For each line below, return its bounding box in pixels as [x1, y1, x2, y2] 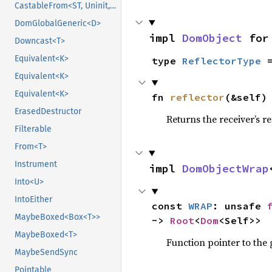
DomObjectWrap [182, 161, 269, 175]
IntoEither [15, 194, 52, 205]
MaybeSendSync [15, 247, 78, 258]
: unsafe [212, 200, 267, 212]
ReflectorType [182, 55, 261, 67]
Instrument [15, 159, 57, 170]
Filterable [15, 124, 52, 135]
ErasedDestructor [15, 106, 81, 117]
